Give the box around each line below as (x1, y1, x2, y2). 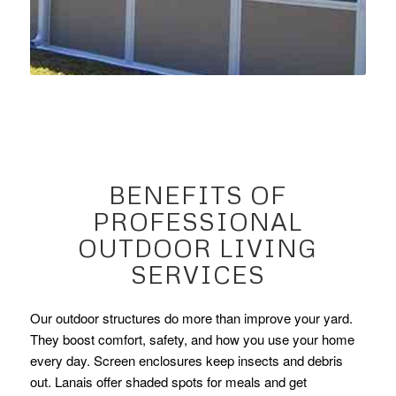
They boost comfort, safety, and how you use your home (29, 329, 354, 348)
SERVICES (130, 259, 265, 290)
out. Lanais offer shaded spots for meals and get (29, 371, 307, 391)
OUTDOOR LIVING (78, 232, 318, 263)
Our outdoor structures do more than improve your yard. (29, 308, 353, 327)
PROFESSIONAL (93, 206, 303, 237)
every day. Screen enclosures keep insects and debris (29, 350, 343, 369)
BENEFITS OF (109, 179, 287, 210)
